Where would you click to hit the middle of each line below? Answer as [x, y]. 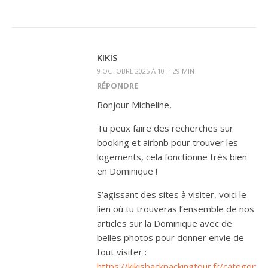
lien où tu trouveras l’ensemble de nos [176, 208]
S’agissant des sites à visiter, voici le [172, 194]
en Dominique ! [127, 171]
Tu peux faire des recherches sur [165, 128]
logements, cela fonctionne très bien [172, 156]
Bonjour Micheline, [134, 104]
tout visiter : [122, 252]
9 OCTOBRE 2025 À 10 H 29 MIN [146, 71]
